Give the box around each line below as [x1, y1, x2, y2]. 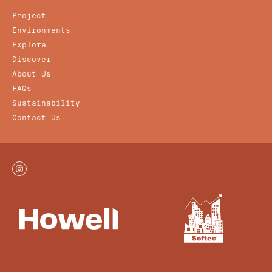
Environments [12, 25, 70, 36]
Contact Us [12, 113, 61, 123]
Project [12, 11, 46, 21]
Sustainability [12, 98, 80, 109]
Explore [12, 40, 46, 50]
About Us [12, 69, 51, 80]
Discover [12, 55, 51, 65]
